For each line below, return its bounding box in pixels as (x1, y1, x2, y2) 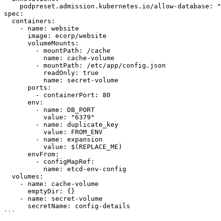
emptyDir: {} (4, 187, 28, 195)
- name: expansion (4, 136, 36, 143)
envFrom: (4, 150, 28, 158)
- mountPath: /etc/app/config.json (4, 62, 36, 69)
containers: (4, 17, 12, 25)
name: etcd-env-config (4, 165, 43, 173)
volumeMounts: (4, 39, 28, 47)
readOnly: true (4, 69, 43, 76)
